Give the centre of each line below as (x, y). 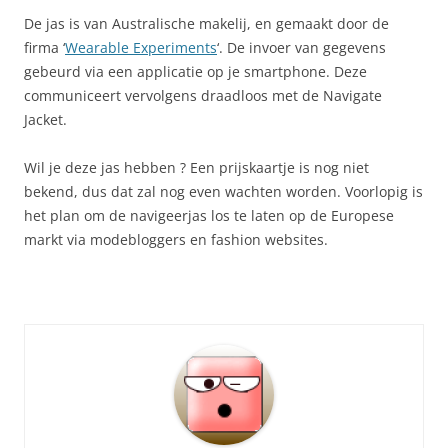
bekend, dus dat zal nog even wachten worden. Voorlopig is (223, 191)
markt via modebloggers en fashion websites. (176, 239)
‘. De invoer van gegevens (301, 47)
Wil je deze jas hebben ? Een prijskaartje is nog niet (196, 167)
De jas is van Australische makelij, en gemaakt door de (206, 23)
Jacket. (45, 119)
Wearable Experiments (141, 47)
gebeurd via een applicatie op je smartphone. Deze (195, 71)
